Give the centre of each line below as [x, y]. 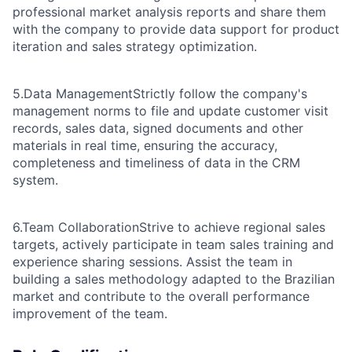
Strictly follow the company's [220, 94]
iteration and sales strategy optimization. [135, 47]
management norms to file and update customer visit [170, 111]
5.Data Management [73, 94]
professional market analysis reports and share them [169, 12]
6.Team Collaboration [76, 227]
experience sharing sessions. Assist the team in [152, 262]
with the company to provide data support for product [176, 29]
